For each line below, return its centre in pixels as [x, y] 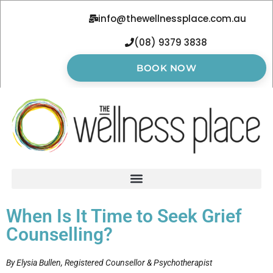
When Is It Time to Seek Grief [124, 216]
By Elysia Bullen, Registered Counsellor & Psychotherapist [109, 262]
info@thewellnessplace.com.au [172, 19]
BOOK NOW [167, 68]
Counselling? [59, 234]
